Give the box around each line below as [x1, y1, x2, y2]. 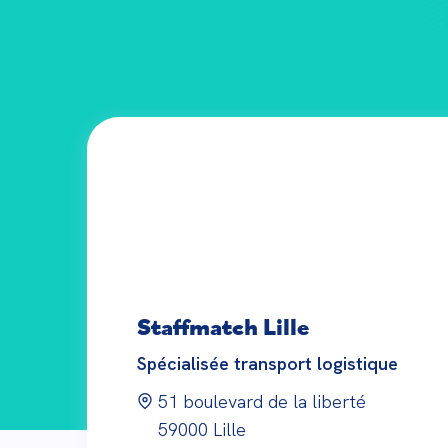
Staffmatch [137, 310, 258, 342]
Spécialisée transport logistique [137, 352, 398, 375]
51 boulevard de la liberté [158, 390, 366, 413]
